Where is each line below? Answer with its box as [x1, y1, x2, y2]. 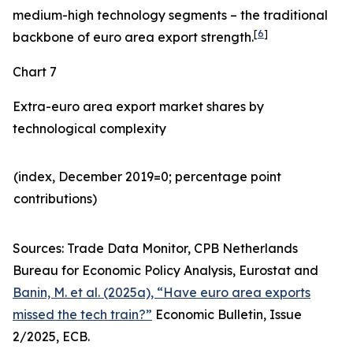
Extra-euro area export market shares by [13, 98, 264, 114]
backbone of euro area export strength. [13, 29, 254, 45]
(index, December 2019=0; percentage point [13, 169, 281, 184]
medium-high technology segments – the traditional [13, 7, 328, 23]
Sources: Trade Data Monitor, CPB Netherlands [13, 240, 298, 256]
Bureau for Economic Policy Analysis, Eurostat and [13, 262, 318, 278]
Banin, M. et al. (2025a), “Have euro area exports [13, 284, 310, 300]
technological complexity [13, 121, 166, 136]
